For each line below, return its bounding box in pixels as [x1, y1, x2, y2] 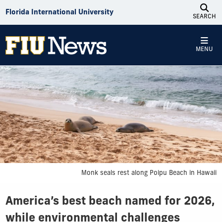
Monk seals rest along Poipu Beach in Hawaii [81, 169, 217, 176]
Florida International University [5, 8, 113, 16]
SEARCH [192, 13, 216, 20]
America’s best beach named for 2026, [5, 196, 215, 208]
